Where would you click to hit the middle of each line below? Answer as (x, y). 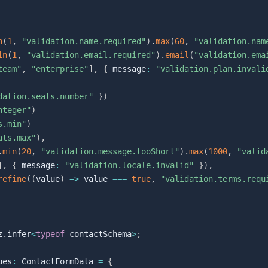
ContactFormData (57, 262)
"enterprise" (60, 69)
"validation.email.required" (91, 55)
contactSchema (98, 234)
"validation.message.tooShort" (110, 152)
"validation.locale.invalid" (129, 165)
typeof (50, 234)
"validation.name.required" (84, 42)
